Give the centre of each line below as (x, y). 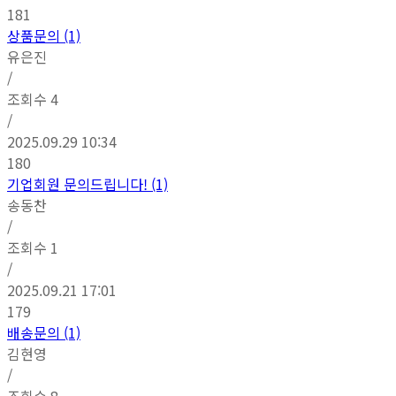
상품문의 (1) (44, 35)
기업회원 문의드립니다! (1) (88, 183)
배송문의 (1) (44, 332)
